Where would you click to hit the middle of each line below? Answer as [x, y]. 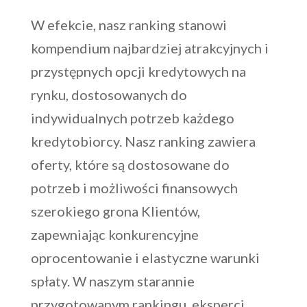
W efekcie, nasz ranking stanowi [128, 24]
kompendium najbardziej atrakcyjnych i [149, 48]
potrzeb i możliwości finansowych [134, 187]
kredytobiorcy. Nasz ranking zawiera [143, 141]
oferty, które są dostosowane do [130, 164]
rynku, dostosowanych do [109, 94]
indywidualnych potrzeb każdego [132, 118]
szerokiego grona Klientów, [115, 211]
